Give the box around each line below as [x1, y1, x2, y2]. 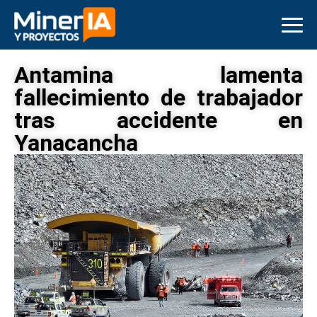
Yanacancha [14, 129, 138, 156]
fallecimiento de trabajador [14, 84, 303, 111]
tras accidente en [14, 107, 303, 134]
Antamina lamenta [14, 62, 303, 88]
